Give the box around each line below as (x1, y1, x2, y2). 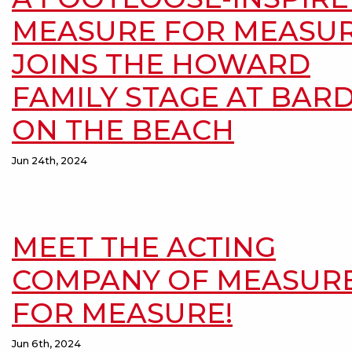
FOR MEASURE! (12, 296, 233, 330)
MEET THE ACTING (12, 230, 276, 264)
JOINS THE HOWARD (12, 47, 310, 81)
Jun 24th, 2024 (12, 155, 87, 167)
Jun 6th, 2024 (12, 338, 81, 350)
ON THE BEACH (12, 113, 234, 147)
